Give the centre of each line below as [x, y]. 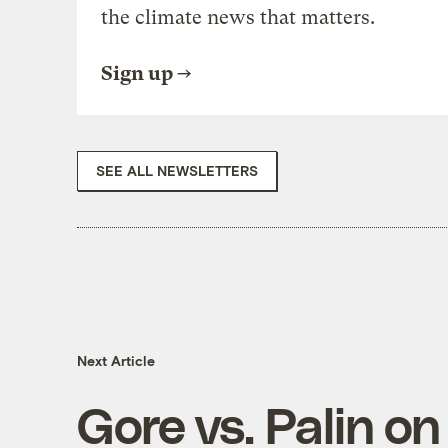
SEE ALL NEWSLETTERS [176, 170]
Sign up [136, 73]
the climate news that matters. [237, 17]
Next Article [115, 361]
